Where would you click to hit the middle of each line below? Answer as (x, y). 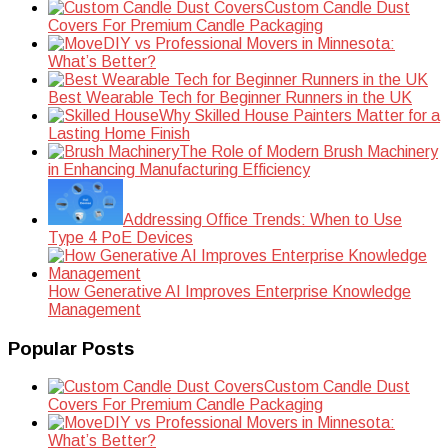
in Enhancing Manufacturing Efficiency (179, 169)
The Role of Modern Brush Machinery (308, 151)
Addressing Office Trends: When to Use (262, 219)
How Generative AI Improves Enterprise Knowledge (229, 291)
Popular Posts (71, 348)
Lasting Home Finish (119, 133)
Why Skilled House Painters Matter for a (299, 115)
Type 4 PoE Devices (120, 237)
